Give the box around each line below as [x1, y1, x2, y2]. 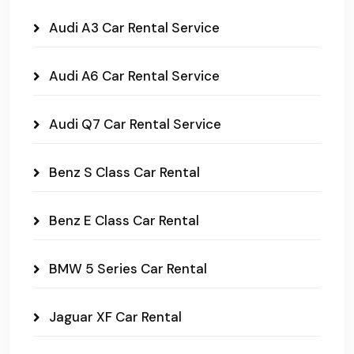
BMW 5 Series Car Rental [49, 259, 207, 277]
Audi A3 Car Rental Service [49, 18, 220, 36]
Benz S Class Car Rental [49, 163, 200, 181]
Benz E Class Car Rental [49, 211, 199, 229]
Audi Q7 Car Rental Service [49, 115, 221, 133]
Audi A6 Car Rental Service [49, 66, 220, 85]
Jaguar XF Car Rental [49, 307, 182, 326]
